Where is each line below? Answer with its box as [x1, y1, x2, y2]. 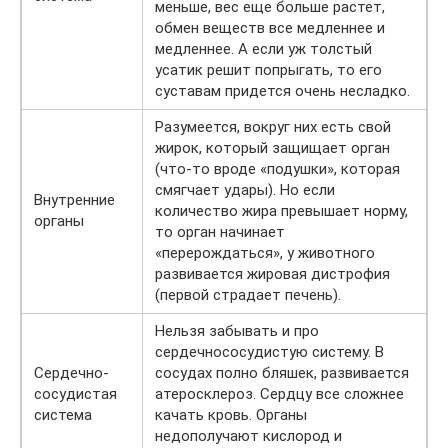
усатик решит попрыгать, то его [155, 60, 382, 79]
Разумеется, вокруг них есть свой [155, 117, 391, 136]
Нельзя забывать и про [155, 321, 319, 340]
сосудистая [34, 384, 117, 403]
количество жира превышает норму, [155, 201, 408, 220]
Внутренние [34, 190, 115, 209]
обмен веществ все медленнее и [155, 18, 385, 37]
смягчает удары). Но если [155, 180, 335, 199]
